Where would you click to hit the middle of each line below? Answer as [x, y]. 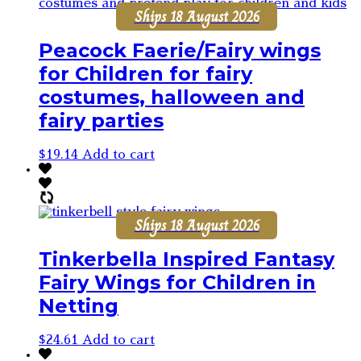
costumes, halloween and [172, 98]
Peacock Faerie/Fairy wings [180, 51]
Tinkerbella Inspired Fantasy [187, 259]
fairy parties [101, 121]
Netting [79, 305]
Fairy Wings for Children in [177, 282]
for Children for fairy [145, 74]
